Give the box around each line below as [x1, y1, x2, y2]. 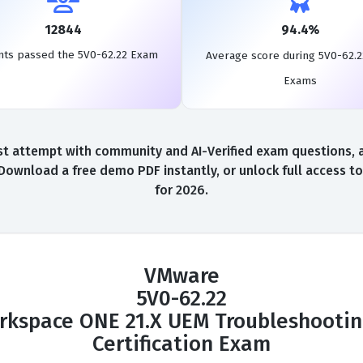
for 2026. [155, 182, 208, 198]
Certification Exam [92, 331, 271, 357]
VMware [143, 263, 220, 288]
